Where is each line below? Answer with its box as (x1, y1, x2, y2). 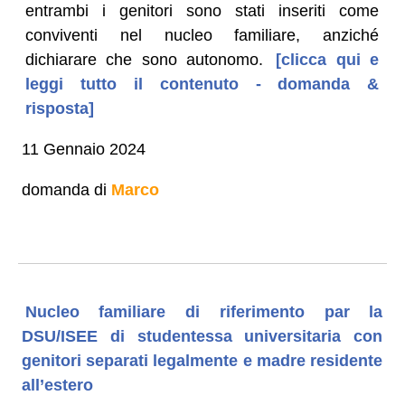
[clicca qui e (267, 50, 380, 69)
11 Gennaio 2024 (21, 139, 146, 158)
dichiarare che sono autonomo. (24, 50, 264, 69)
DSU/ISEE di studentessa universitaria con (21, 326, 383, 345)
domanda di (21, 180, 111, 199)
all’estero (21, 375, 93, 394)
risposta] (24, 99, 94, 118)
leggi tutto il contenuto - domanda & (24, 74, 380, 93)
